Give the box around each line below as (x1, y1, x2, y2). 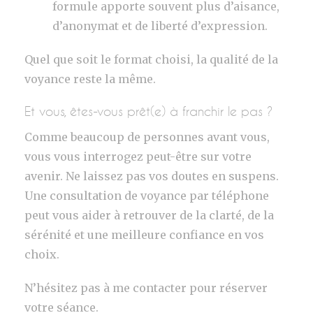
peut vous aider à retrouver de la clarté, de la (24, 208, 274, 222)
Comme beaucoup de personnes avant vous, (24, 129, 270, 144)
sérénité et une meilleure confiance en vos (24, 227, 264, 242)
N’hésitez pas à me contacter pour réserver (24, 280, 268, 295)
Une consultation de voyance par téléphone (24, 188, 269, 203)
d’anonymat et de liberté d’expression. (52, 18, 268, 33)
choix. (24, 247, 59, 261)
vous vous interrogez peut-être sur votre (24, 149, 252, 163)
